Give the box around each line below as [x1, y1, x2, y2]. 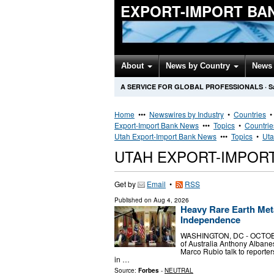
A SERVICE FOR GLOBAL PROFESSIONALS [120, 82, 263, 91]
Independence [180, 213, 240, 226]
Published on [114, 196, 154, 204]
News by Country [166, 61, 232, 70]
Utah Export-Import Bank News [114, 131, 217, 141]
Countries [234, 109, 266, 119]
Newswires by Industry [149, 109, 224, 119]
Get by [114, 179, 138, 189]
